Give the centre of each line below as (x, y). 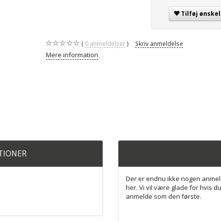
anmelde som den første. (164, 197)
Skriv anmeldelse (159, 44)
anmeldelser (107, 44)
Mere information (72, 55)
